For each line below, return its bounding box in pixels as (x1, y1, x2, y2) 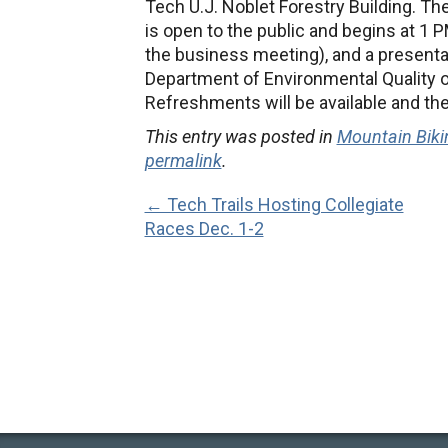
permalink (144, 150, 222, 171)
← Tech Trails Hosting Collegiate (144, 194, 404, 215)
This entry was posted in (144, 126, 337, 147)
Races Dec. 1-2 (144, 218, 264, 239)
